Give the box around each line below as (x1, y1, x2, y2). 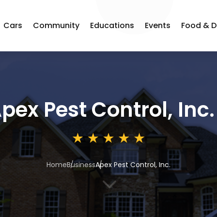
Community (33, 20, 80, 31)
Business (67, 160, 95, 170)
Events (145, 20, 171, 31)
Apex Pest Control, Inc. (95, 160, 170, 170)
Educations (90, 20, 135, 31)
